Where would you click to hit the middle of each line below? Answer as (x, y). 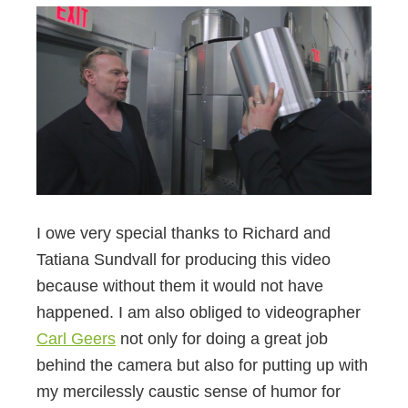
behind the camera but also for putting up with (202, 366)
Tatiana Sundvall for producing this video (184, 260)
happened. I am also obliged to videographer (199, 313)
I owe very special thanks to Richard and (184, 234)
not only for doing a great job (222, 339)
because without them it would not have (180, 286)
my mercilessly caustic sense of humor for (189, 392)
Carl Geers (76, 339)
